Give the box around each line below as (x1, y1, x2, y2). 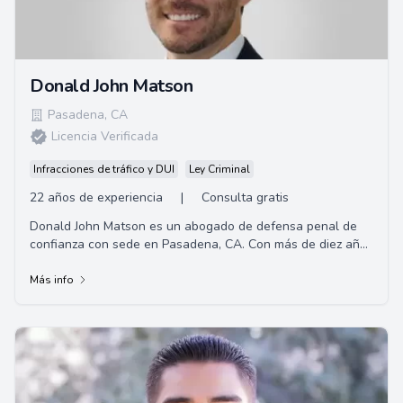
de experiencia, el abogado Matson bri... (30, 254, 256, 271)
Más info (30, 273, 74, 287)
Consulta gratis (201, 189, 289, 206)
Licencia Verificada (51, 128, 158, 145)
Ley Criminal (189, 162, 250, 176)
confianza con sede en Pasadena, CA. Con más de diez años (30, 236, 373, 253)
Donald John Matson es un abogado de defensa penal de (30, 218, 357, 235)
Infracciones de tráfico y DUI (33, 162, 175, 176)
